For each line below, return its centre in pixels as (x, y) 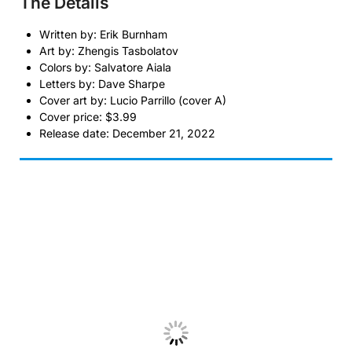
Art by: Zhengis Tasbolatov (109, 50)
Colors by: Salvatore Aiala (105, 67)
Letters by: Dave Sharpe (102, 83)
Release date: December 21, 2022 (127, 133)
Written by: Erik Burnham (103, 34)
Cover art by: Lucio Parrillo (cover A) (133, 100)
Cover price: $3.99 (88, 116)
